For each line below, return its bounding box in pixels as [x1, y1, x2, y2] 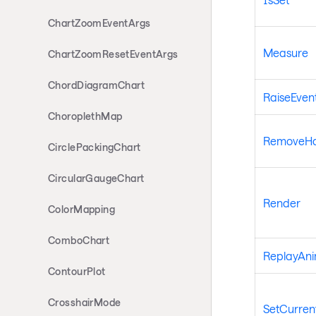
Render [262, 195, 300, 209]
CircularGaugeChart [48, 172, 145, 184]
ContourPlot [48, 265, 106, 277]
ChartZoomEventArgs [48, 17, 151, 29]
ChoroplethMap [48, 110, 123, 122]
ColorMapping [48, 203, 116, 215]
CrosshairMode [48, 296, 121, 308]
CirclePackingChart [48, 141, 141, 153]
